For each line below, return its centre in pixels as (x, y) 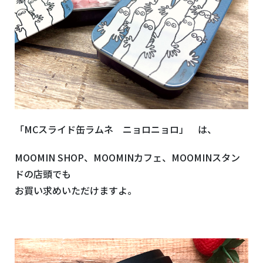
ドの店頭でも (43, 174)
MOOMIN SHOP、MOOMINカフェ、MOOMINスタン (127, 158)
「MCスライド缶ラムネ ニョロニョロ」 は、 (116, 129)
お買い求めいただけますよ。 (76, 190)
